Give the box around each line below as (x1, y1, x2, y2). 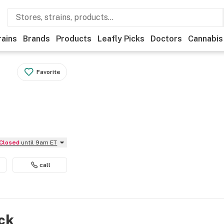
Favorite (36, 68, 61, 75)
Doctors (150, 34, 182, 43)
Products (56, 34, 91, 43)
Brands (23, 34, 50, 43)
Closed (3, 139, 20, 146)
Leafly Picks (97, 34, 144, 43)
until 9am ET (21, 139, 57, 146)
